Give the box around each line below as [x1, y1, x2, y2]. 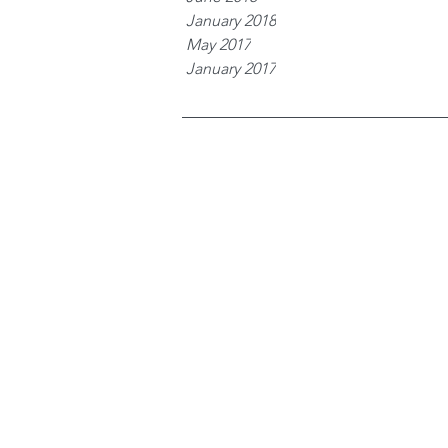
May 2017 [186, 35, 251, 55]
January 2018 [186, 11, 276, 31]
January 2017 [186, 59, 276, 79]
